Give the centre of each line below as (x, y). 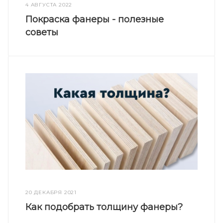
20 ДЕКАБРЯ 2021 (51, 193)
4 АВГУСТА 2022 (49, 4)
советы (42, 32)
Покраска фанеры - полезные (95, 19)
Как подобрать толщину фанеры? (104, 207)
